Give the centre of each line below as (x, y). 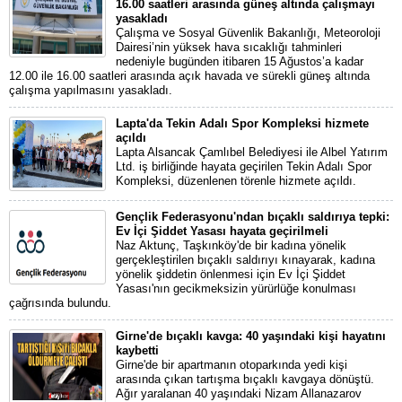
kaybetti (137, 350)
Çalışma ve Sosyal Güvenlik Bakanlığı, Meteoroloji (248, 32)
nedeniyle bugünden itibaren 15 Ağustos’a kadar (240, 61)
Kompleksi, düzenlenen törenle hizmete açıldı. (236, 180)
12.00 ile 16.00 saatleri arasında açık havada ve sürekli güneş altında (189, 75)
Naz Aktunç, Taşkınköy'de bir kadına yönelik (231, 245)
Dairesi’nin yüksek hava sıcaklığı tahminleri (229, 47)
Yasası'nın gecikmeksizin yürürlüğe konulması (236, 288)
